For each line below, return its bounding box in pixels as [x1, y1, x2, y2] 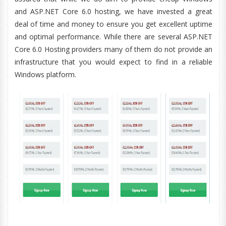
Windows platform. [14, 70, 76, 79]
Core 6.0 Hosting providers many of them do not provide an [14, 44, 213, 54]
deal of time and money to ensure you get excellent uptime [14, 19, 213, 29]
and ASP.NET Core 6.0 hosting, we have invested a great [14, 7, 213, 16]
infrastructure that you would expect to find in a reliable [14, 57, 213, 67]
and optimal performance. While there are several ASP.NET [14, 32, 213, 41]
